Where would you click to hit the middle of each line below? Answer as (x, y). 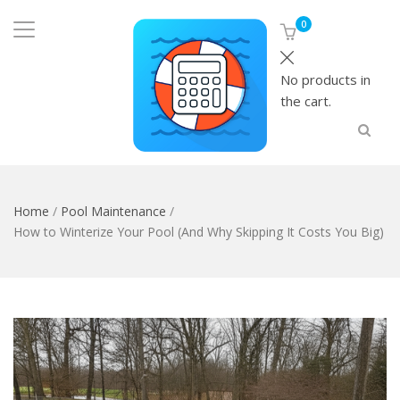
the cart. (305, 101)
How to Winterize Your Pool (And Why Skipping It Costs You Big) (199, 232)
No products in (325, 79)
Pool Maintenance (113, 212)
